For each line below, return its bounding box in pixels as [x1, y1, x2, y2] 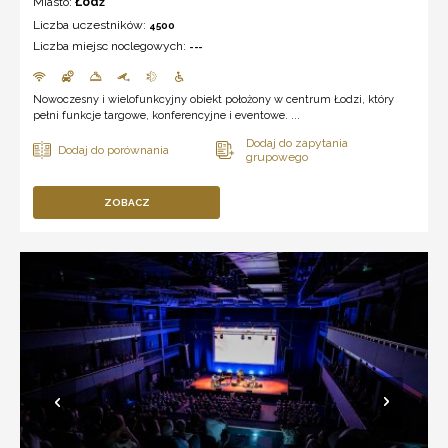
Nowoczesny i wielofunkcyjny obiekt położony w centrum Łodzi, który [33, 92, 394, 106]
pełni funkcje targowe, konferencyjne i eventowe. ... [33, 108, 300, 122]
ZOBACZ [103, 196, 150, 208]
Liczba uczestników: [33, 17, 149, 32]
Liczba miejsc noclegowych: [33, 38, 189, 53]
